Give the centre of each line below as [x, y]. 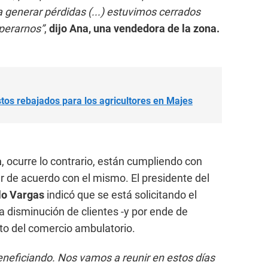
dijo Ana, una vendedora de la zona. [134, 28]
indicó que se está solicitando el [121, 194]
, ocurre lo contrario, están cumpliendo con [102, 161]
